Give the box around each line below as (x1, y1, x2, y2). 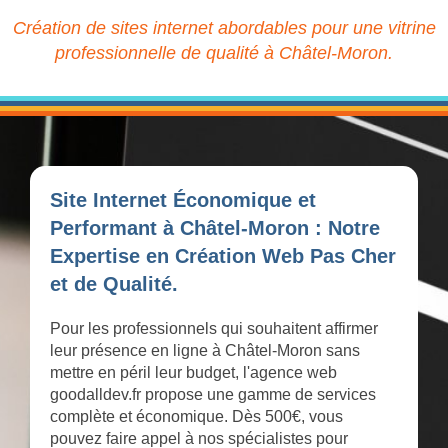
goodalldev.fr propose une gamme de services (50, 386, 376, 404)
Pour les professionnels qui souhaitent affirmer (50, 320, 378, 338)
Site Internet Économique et (50, 189, 316, 212)
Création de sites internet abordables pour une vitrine (12, 18, 436, 39)
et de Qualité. (50, 273, 178, 296)
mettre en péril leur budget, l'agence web (50, 364, 337, 382)
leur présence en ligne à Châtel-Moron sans (50, 342, 360, 360)
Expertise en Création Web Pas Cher (50, 245, 396, 268)
